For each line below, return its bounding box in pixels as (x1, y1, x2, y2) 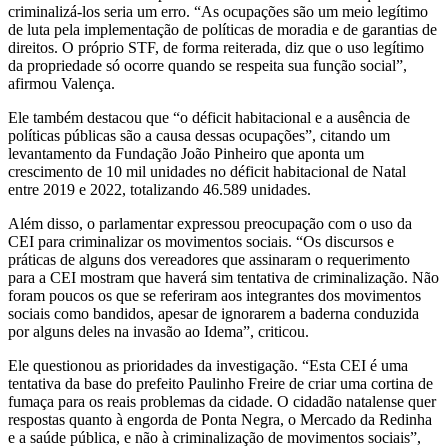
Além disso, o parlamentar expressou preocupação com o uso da (8, 214, 412, 232)
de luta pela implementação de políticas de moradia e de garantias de (8, 20, 437, 38)
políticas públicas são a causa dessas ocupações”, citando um (8, 126, 390, 144)
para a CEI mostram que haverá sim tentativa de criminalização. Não (8, 268, 439, 286)
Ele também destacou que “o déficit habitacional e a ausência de (8, 108, 410, 126)
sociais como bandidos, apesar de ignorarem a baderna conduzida (8, 304, 419, 322)
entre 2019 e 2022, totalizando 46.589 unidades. (8, 180, 311, 198)
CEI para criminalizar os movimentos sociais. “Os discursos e (8, 232, 394, 250)
